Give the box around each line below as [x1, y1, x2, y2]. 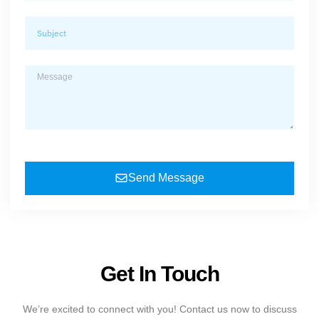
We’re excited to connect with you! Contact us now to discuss [22, 303, 297, 315]
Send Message [128, 172, 205, 184]
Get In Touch [100, 261, 219, 286]
